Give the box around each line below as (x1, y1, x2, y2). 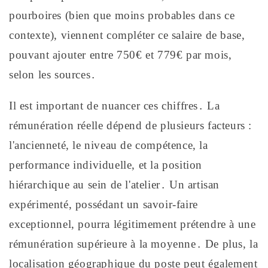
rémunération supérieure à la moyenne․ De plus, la (9, 237, 258, 250)
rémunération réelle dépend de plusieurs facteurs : (9, 118, 252, 132)
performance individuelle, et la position (9, 158, 203, 171)
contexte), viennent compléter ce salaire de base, (9, 28, 245, 41)
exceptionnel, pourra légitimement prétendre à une (9, 217, 256, 230)
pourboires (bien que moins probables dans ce (9, 8, 235, 22)
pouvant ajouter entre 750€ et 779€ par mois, (9, 48, 232, 61)
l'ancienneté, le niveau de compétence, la (9, 138, 208, 151)
